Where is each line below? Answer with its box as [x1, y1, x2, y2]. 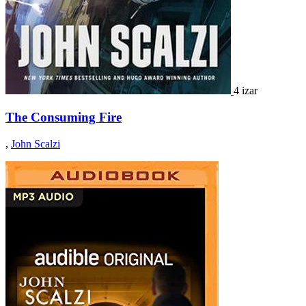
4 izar [234, 85, 258, 97]
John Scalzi [11, 137, 60, 150]
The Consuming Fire [5, 109, 122, 124]
